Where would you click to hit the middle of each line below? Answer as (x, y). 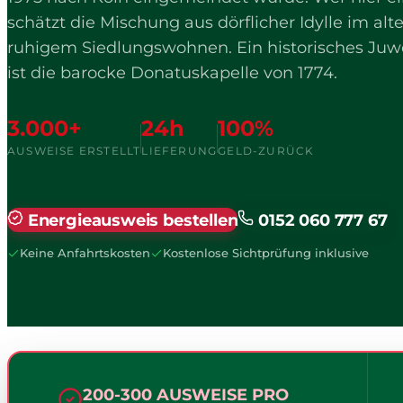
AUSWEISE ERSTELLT (74, 151)
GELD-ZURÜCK (266, 151)
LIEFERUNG (179, 151)
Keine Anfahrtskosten (85, 254)
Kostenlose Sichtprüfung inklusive (266, 254)
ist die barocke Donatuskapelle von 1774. (172, 73)
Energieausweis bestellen (131, 220)
